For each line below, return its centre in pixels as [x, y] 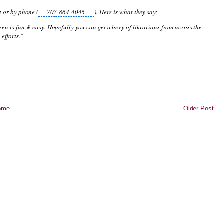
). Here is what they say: [126, 12]
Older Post [198, 108]
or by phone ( [21, 12]
